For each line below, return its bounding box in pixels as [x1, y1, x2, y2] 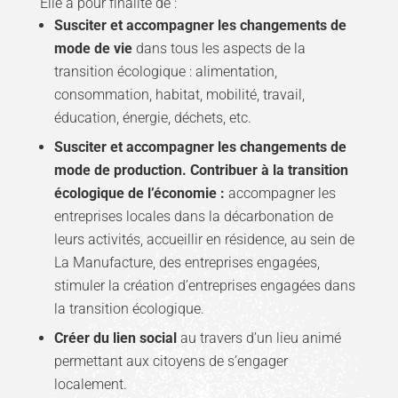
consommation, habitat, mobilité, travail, [53, 85, 305, 103]
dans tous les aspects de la [131, 39, 306, 57]
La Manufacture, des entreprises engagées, [53, 253, 320, 271]
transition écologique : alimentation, [53, 62, 277, 80]
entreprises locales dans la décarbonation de [53, 207, 333, 225]
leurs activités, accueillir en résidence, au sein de [53, 230, 354, 248]
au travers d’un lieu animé [176, 329, 341, 346]
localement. [53, 375, 127, 393]
